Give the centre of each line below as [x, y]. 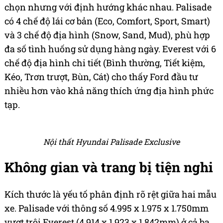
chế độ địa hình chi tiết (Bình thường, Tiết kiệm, [105, 63]
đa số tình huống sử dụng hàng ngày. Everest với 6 [110, 49]
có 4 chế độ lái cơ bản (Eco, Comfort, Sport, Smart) [107, 21]
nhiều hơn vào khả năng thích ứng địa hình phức [109, 91]
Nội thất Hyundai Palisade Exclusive [111, 142]
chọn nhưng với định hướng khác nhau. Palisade [108, 7]
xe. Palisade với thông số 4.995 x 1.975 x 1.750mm [107, 208]
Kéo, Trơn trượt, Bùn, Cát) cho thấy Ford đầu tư [101, 77]
